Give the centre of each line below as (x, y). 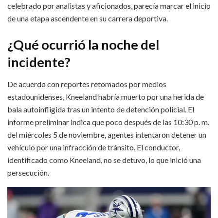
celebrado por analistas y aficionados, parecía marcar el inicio (109, 6)
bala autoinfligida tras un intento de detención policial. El (101, 109)
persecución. (28, 172)
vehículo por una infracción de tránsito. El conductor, (94, 147)
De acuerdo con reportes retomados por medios (87, 84)
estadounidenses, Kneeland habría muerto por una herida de (106, 96)
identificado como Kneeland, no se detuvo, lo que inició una (104, 160)
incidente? (39, 62)
